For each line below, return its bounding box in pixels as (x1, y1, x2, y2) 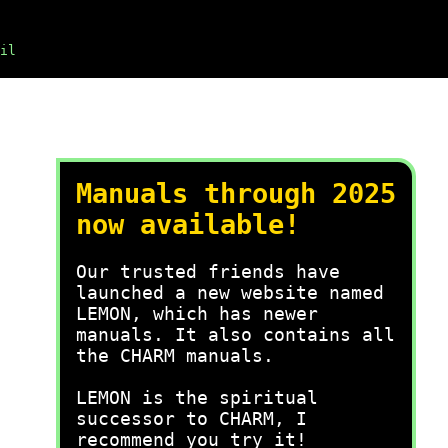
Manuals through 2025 (76, 178, 396, 209)
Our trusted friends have (76, 261, 340, 282)
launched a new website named (76, 282, 384, 303)
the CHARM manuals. (76, 345, 274, 366)
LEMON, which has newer (76, 303, 318, 324)
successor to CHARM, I (76, 408, 307, 429)
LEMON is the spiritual (76, 387, 318, 408)
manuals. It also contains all (76, 324, 395, 345)
